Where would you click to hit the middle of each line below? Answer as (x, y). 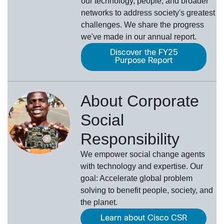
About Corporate (140, 101)
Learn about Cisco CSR (143, 218)
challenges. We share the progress (142, 24)
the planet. (99, 202)
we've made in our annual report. (139, 36)
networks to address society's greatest (148, 12)
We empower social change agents (143, 154)
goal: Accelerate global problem (137, 178)
